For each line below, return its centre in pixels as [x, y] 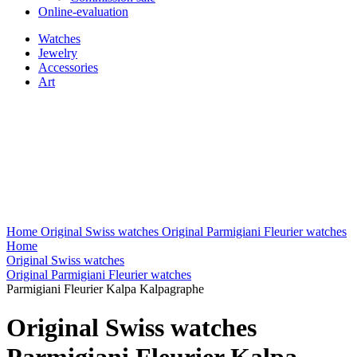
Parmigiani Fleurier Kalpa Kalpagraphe [105, 289]
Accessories [68, 67]
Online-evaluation [83, 12]
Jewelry [58, 53]
